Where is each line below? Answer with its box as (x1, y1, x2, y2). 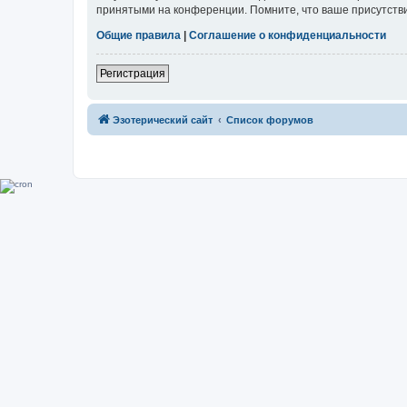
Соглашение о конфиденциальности (189, 29, 386, 43)
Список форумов (226, 114, 313, 126)
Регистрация (100, 67, 165, 81)
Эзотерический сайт (113, 114, 213, 126)
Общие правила (96, 29, 181, 43)
